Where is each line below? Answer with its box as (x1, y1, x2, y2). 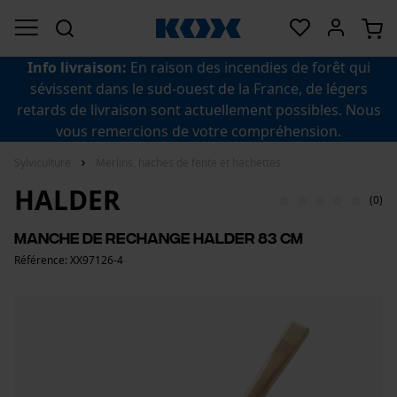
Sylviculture (14, 155, 71, 170)
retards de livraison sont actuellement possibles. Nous (16, 100, 381, 120)
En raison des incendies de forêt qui (126, 58, 370, 77)
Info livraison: (27, 58, 127, 77)
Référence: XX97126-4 (14, 253, 123, 268)
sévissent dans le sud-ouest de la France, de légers (29, 79, 368, 98)
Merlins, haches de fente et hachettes (96, 155, 281, 170)
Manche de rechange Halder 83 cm (14, 229, 303, 245)
